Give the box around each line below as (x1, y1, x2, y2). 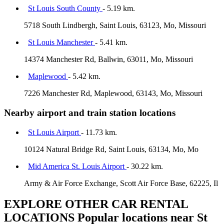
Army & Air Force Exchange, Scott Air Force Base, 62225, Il (24, 178, 218, 187)
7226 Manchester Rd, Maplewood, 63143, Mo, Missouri (24, 89, 202, 98)
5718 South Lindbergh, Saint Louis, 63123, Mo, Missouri (24, 21, 206, 30)
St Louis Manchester (28, 38, 95, 47)
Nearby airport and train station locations (4, 107, 175, 118)
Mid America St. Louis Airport (28, 161, 126, 170)
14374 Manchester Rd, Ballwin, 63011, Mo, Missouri (24, 55, 193, 64)
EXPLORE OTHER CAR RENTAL (4, 197, 188, 211)
